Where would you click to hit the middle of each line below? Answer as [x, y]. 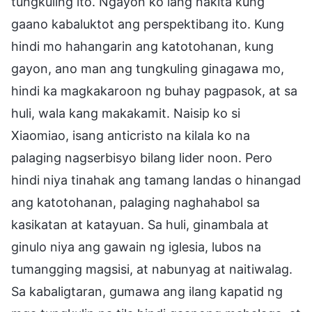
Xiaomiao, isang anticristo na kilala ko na [131, 135]
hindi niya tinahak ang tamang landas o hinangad [156, 180]
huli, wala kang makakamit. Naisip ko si [126, 113]
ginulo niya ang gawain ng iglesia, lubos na [136, 247]
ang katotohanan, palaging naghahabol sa [135, 202]
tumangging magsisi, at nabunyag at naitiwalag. [152, 269]
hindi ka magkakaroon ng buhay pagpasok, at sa [154, 91]
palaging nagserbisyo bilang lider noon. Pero [142, 157]
